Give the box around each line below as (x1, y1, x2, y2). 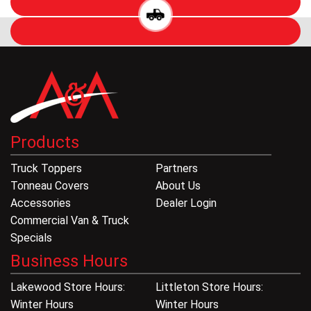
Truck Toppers (10, 162, 82, 176)
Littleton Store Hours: (155, 280, 263, 294)
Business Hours (10, 251, 128, 271)
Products (10, 133, 79, 153)
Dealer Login (155, 196, 217, 210)
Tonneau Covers (10, 179, 89, 193)
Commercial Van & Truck (10, 214, 129, 228)
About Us (155, 179, 201, 193)
